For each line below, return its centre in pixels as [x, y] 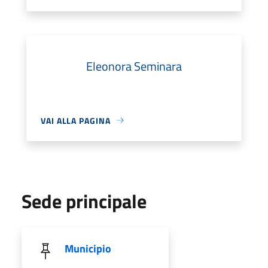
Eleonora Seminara [134, 66]
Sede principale [84, 201]
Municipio [88, 248]
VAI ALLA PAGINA [76, 120]
